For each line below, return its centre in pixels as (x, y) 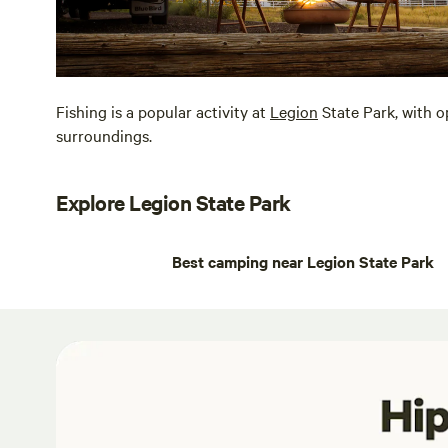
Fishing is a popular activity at (163, 110)
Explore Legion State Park (173, 201)
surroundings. (104, 134)
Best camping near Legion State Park (303, 260)
